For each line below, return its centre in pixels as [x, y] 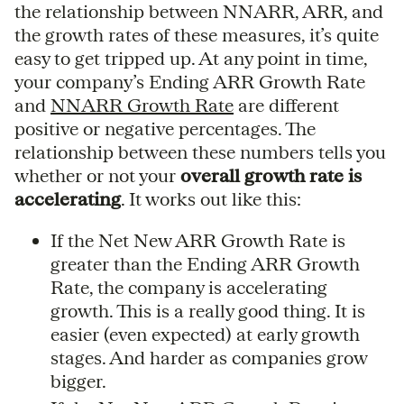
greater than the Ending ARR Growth [205, 263]
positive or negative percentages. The [165, 128]
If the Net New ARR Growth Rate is [198, 240]
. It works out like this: [211, 198]
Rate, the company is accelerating [189, 287]
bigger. [78, 381]
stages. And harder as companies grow [209, 357]
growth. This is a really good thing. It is [208, 310]
